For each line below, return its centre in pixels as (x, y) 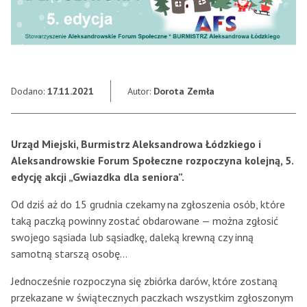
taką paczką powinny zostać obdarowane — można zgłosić (145, 221)
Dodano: (29, 91)
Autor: (140, 91)
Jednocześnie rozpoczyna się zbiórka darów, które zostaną (144, 281)
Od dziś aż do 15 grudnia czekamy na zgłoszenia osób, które (148, 205)
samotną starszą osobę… (69, 254)
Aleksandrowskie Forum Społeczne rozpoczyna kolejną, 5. (152, 161)
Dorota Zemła (184, 91)
